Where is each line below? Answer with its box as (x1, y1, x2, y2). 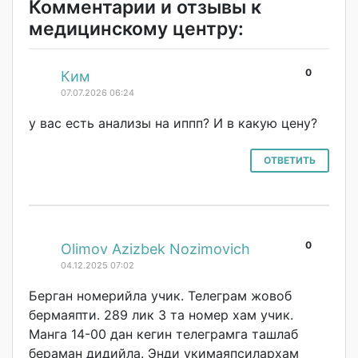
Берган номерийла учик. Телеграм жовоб (29, 287, 292, 304)
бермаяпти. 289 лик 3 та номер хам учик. (29, 306, 293, 323)
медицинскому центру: (29, 17, 244, 40)
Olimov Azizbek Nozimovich (61, 240, 250, 257)
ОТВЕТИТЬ (264, 153, 316, 166)
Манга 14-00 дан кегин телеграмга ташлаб (29, 325, 298, 342)
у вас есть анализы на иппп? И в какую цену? (29, 114, 317, 131)
